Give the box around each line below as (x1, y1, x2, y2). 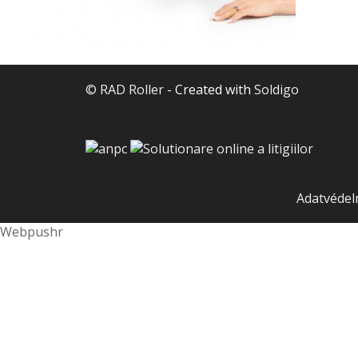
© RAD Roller (86, 81, 164, 99)
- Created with (164, 81, 254, 99)
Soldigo (254, 81, 299, 99)
